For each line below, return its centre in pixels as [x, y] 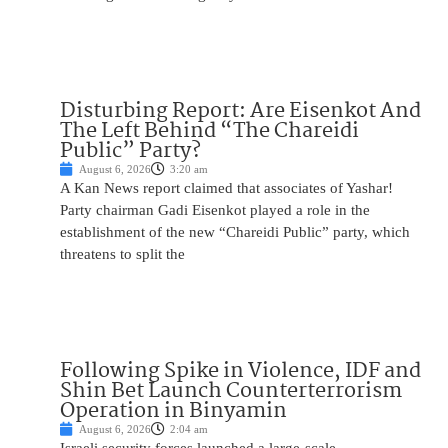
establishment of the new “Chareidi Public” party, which [235, 232]
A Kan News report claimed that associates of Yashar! [226, 188]
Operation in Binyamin [173, 411]
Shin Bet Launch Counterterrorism [231, 391]
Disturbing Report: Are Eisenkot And [240, 111]
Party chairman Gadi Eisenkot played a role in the [215, 210]
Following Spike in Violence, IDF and [240, 371]
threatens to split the [122, 254]
